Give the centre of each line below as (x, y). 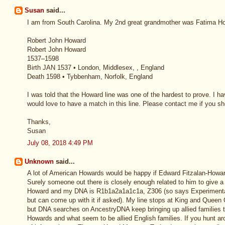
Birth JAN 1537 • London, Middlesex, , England (96, 67)
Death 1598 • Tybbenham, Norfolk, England (90, 76)
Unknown (39, 161)
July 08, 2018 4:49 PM (60, 143)
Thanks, (39, 122)
